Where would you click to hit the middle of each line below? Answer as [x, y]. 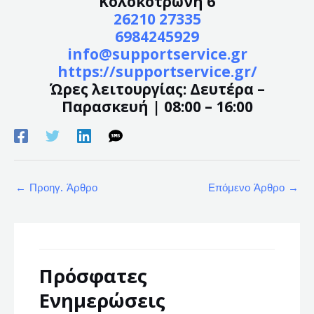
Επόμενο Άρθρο [248, 188]
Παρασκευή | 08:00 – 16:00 [157, 106]
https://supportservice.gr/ [157, 71]
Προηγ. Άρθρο [62, 188]
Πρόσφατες [94, 275]
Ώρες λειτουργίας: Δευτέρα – [157, 89]
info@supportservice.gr [157, 54]
